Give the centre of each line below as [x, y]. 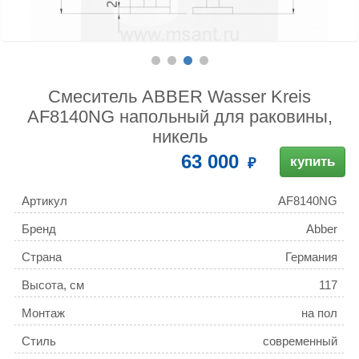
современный [300, 341]
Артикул [44, 201]
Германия [311, 257]
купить [313, 162]
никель [179, 137]
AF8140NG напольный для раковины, [179, 117]
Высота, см [53, 285]
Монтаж [43, 313]
